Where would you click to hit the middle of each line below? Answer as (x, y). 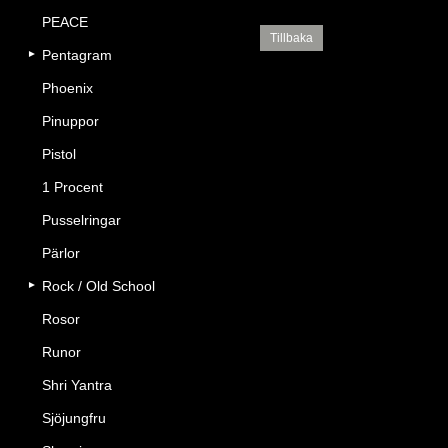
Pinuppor (70, 121)
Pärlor (61, 253)
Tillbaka (291, 38)
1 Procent (72, 187)
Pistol (59, 154)
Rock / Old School (98, 286)
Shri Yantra (77, 385)
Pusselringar (81, 220)
